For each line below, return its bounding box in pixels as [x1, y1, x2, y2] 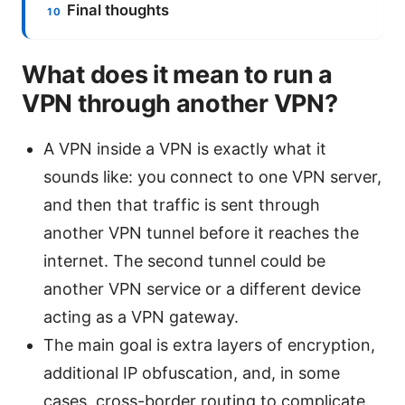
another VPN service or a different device [43, 278, 361, 298]
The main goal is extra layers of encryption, [43, 334, 375, 354]
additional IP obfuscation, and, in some [43, 363, 340, 382]
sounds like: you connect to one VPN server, [43, 166, 381, 186]
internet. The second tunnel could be [43, 250, 325, 270]
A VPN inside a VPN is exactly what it [43, 138, 326, 158]
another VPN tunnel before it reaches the [43, 222, 359, 242]
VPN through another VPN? [22, 88, 338, 118]
